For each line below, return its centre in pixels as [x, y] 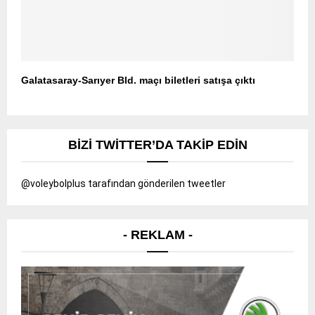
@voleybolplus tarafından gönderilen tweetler [123, 184]
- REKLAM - [157, 235]
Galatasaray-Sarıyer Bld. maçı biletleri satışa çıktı [138, 81]
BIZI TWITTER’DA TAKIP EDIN [157, 145]
